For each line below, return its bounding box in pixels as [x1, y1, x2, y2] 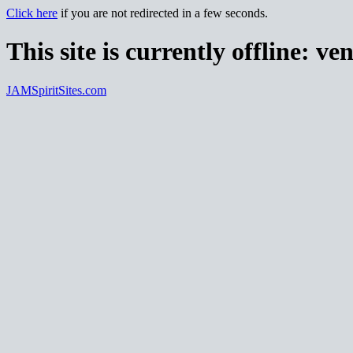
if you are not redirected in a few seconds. [58, 6, 268, 20]
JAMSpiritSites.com [6, 83, 106, 97]
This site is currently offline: [6, 37, 316, 66]
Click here [6, 6, 58, 20]
